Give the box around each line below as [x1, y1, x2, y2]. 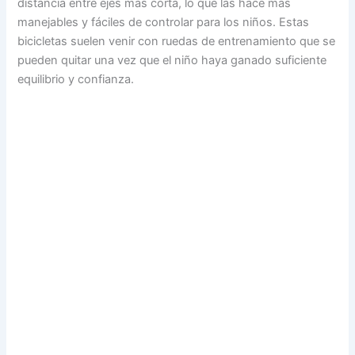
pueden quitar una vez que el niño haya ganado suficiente [17, 53, 327, 68]
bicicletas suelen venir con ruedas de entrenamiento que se [17, 34, 336, 49]
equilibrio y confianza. [17, 72, 135, 87]
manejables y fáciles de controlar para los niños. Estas [17, 15, 310, 30]
